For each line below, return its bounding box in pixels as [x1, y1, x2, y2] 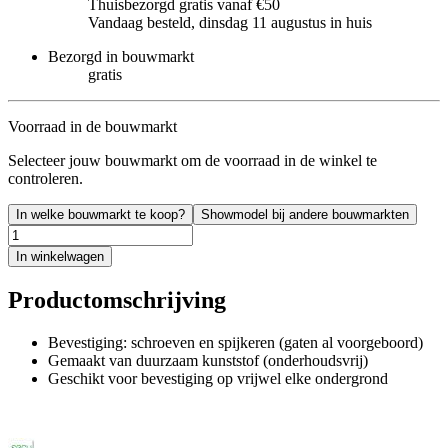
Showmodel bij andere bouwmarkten [201, 206, 409, 222]
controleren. [8, 169, 83, 187]
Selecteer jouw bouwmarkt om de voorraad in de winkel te [8, 151, 377, 169]
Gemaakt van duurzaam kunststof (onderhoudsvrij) [48, 351, 368, 369]
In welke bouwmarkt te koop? [16, 206, 185, 222]
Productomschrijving [8, 286, 226, 313]
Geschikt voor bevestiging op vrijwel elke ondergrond [48, 369, 388, 387]
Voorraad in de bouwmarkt [8, 117, 177, 135]
